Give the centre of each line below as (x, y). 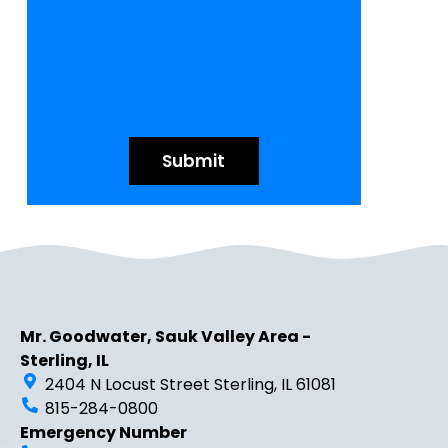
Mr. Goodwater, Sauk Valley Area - (165, 337)
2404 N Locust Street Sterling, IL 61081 (190, 385)
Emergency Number (103, 433)
